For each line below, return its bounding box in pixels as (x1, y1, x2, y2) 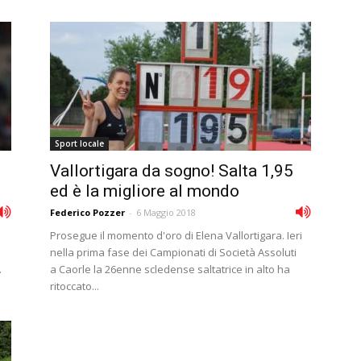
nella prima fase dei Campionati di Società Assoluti (50, 245, 297, 259)
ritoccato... (50, 279, 99, 293)
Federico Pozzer (50, 206, 125, 218)
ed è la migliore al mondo (50, 181, 239, 201)
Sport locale (55, 138, 104, 149)
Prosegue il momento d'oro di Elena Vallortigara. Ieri (50, 228, 302, 243)
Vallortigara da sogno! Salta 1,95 (50, 161, 293, 180)
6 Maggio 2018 (136, 206, 196, 218)
